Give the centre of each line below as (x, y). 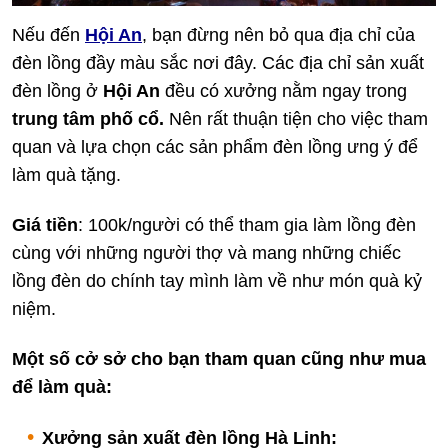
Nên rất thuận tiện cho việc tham (296, 119)
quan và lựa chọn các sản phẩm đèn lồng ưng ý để (215, 147)
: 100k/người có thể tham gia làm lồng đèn (247, 225)
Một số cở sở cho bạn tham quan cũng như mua (219, 359)
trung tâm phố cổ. (88, 119)
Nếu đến (48, 35)
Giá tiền (45, 225)
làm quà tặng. (66, 175)
